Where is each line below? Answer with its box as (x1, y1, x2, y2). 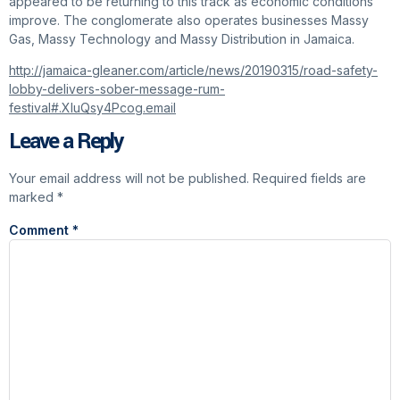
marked (9, 188, 57, 204)
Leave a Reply (9, 125, 122, 157)
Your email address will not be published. (9, 170, 249, 186)
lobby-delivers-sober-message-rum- (9, 81, 225, 97)
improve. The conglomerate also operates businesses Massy (9, 12, 369, 28)
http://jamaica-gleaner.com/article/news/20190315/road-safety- (9, 62, 378, 79)
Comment (9, 221, 72, 237)
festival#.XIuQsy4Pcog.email (9, 100, 176, 116)
